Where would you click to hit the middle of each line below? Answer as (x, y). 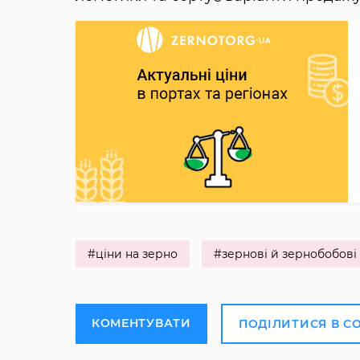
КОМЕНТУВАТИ (141, 323)
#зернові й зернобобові (285, 254)
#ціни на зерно (132, 254)
